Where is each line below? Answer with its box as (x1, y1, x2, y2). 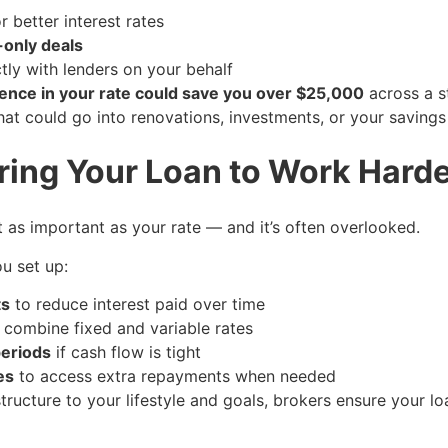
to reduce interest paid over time (10, 294, 265, 315)
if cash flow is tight (51, 342, 201, 363)
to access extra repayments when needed (14, 366, 336, 387)
